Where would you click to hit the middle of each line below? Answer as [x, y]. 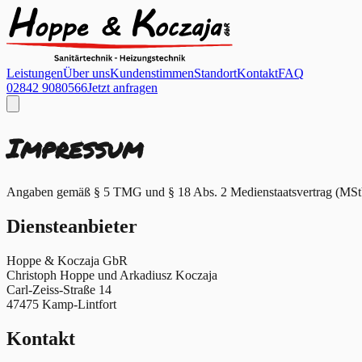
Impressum [75, 148]
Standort [215, 73]
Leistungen [35, 73]
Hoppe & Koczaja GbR [67, 260]
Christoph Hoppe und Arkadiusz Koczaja [112, 275]
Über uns [86, 73]
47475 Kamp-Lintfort [61, 304]
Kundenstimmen [152, 73]
